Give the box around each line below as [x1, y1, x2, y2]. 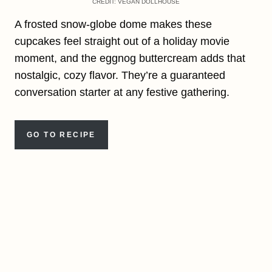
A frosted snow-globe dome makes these [15, 18, 212, 31]
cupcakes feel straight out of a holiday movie [15, 35, 229, 48]
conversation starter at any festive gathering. [15, 86, 229, 99]
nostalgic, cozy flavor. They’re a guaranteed [15, 69, 225, 82]
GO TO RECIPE [27, 131, 96, 140]
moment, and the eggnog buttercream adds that [15, 52, 245, 65]
